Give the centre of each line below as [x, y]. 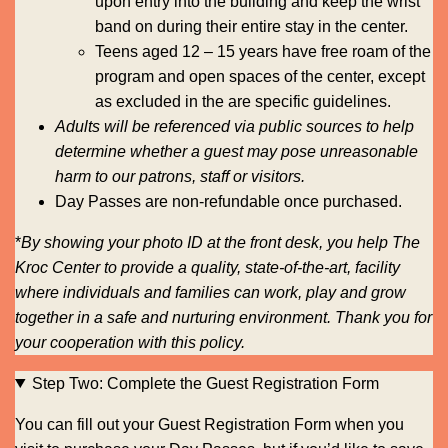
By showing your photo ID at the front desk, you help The [220, 242]
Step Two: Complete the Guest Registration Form [205, 383]
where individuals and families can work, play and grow [210, 292]
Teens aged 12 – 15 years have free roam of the [263, 51]
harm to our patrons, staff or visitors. [180, 176]
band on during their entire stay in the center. [251, 26]
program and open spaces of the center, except [260, 76]
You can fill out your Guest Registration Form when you [209, 424]
